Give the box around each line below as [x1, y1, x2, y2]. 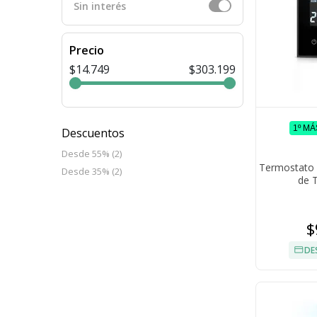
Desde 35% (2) [62, 165, 122, 178]
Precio [69, 42, 104, 59]
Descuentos [62, 125, 125, 142]
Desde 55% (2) [62, 147, 122, 161]
